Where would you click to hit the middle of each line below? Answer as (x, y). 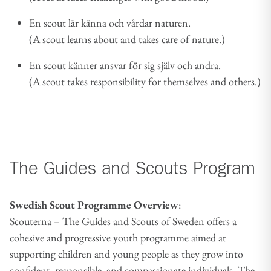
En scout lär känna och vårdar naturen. (110, 22)
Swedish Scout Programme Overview (94, 204)
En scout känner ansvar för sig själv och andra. (125, 65)
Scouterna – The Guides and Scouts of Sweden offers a (123, 221)
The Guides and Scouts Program (132, 169)
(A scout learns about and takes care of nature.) (127, 39)
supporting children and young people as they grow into (126, 253)
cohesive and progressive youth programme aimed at (118, 237)
